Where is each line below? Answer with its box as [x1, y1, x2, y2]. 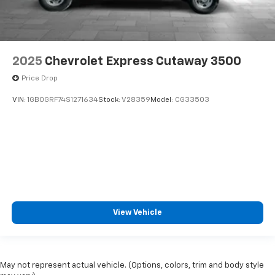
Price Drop [21, 74, 58, 82]
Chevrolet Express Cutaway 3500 [45, 55, 241, 68]
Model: [150, 96, 175, 104]
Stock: [98, 96, 122, 104]
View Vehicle [113, 209, 162, 217]
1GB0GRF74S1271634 [27, 96, 98, 104]
